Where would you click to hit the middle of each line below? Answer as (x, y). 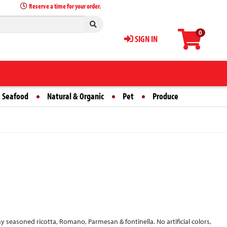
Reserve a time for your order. (65, 6)
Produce (165, 96)
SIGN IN (145, 39)
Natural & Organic (75, 96)
